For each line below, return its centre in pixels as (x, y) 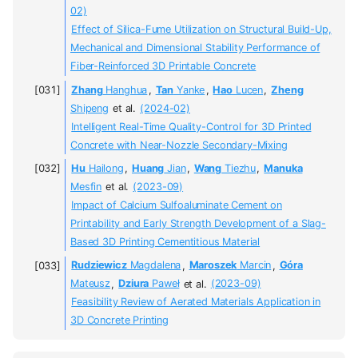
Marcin (254, 265)
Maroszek (213, 265)
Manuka (283, 169)
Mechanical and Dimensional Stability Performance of (195, 48)
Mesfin (86, 187)
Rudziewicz (99, 265)
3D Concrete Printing (119, 320)
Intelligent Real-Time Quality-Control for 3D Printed (191, 126)
